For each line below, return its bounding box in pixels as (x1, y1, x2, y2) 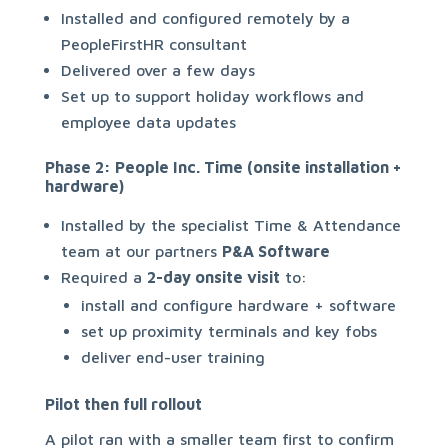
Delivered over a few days (60, 61, 255, 79)
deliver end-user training (80, 348, 265, 366)
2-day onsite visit (146, 268, 280, 286)
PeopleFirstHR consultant (60, 35, 247, 53)
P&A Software (221, 242, 330, 260)
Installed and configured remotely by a (60, 9, 350, 27)
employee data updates (60, 113, 236, 131)
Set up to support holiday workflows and (60, 87, 364, 105)
